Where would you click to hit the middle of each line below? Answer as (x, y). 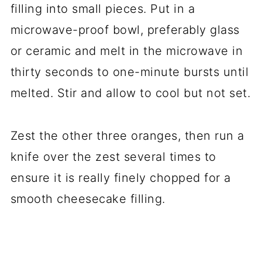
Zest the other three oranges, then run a (127, 135)
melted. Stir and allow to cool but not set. (130, 93)
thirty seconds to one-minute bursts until (130, 72)
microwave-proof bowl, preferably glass (125, 30)
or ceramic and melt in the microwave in (127, 51)
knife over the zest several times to (113, 156)
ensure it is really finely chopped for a (120, 177)
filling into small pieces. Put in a (103, 8)
